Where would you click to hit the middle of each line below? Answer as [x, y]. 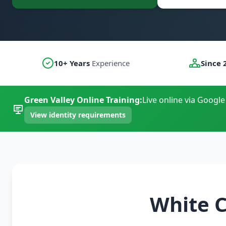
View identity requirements [78, 115]
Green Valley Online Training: [83, 100]
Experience [109, 63]
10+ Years [72, 63]
